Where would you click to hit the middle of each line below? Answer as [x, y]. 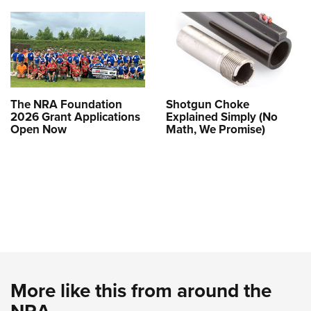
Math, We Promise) [216, 129]
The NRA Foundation [66, 104]
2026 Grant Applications [75, 117]
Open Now [39, 129]
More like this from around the [141, 291]
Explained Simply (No [222, 117]
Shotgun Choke [208, 104]
